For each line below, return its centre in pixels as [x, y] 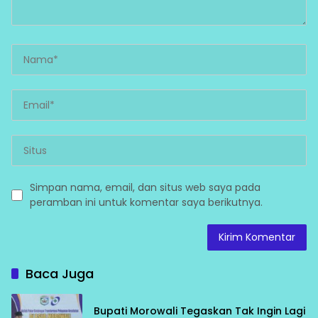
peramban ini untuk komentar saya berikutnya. [146, 203]
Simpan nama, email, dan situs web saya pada [145, 188]
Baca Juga [60, 274]
